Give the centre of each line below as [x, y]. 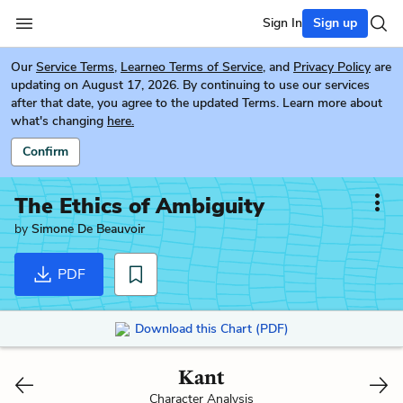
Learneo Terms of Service [192, 67]
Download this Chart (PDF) [211, 328]
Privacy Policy [332, 67]
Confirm [45, 152]
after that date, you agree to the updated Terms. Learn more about [197, 103]
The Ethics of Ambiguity [139, 206]
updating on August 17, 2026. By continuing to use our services [190, 85]
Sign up [335, 23]
